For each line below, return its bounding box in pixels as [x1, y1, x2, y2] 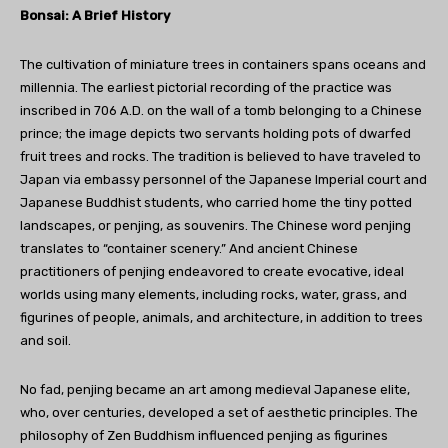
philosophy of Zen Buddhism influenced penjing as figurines [20, 427, 388, 443]
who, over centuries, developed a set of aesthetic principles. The [20, 404, 418, 420]
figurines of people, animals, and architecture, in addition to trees [20, 309, 423, 325]
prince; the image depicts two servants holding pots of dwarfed [20, 125, 411, 141]
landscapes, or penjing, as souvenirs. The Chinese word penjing [20, 217, 411, 233]
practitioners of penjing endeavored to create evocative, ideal [20, 263, 404, 279]
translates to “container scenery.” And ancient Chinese [20, 240, 358, 256]
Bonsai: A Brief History [20, 7, 170, 23]
